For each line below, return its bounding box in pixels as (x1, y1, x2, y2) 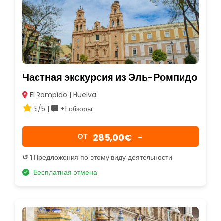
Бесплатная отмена (29, 167, 97, 177)
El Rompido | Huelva (28, 89, 96, 100)
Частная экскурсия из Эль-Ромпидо (22, 70, 197, 84)
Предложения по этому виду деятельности (34, 152, 172, 162)
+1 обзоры (58, 103, 92, 113)
